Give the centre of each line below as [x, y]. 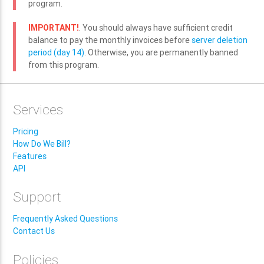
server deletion [220, 40]
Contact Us [34, 231]
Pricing [26, 131]
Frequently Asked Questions [66, 219]
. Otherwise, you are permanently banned [161, 53]
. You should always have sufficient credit [156, 28]
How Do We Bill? [42, 143]
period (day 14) [57, 53]
